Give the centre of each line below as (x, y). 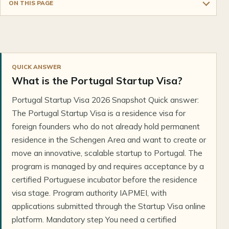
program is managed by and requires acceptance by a (108, 166)
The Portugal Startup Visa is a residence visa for (99, 113)
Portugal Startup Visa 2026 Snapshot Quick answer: (105, 100)
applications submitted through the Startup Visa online (109, 206)
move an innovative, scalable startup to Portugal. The (107, 153)
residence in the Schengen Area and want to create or (109, 140)
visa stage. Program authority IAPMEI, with (89, 193)
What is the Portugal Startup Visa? (97, 81)
